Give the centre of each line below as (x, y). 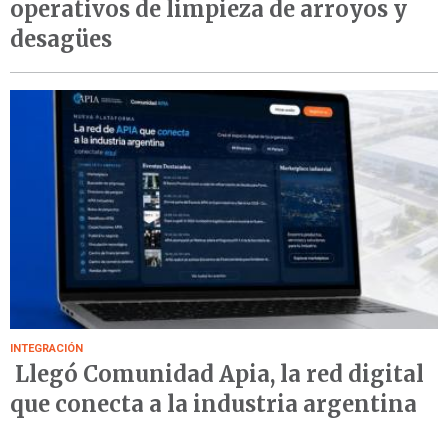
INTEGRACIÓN (46, 349)
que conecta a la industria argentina (213, 404)
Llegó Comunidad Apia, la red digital (217, 374)
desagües (61, 38)
